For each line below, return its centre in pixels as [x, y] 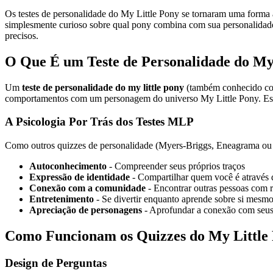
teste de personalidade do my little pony [103, 87]
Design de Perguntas [56, 263]
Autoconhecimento [68, 166]
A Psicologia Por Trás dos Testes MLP [99, 122]
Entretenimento [62, 199]
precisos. [22, 35]
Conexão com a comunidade [87, 188]
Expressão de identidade [80, 177]
